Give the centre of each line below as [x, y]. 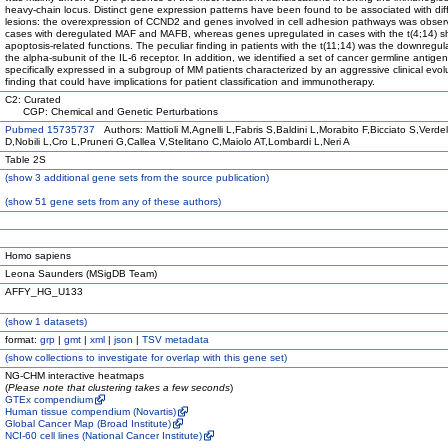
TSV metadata [175, 339]
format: [22, 339]
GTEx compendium [49, 399]
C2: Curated [33, 99]
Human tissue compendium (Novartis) [90, 411]
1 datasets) [59, 321]
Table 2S [25, 159]
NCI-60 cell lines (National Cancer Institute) [103, 435]
